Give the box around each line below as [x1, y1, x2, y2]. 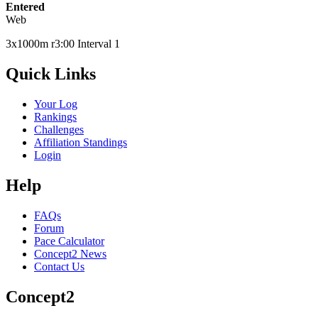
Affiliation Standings [34, 136, 127, 149]
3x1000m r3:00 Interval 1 [6, 38, 120, 50]
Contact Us [34, 260, 84, 273]
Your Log [34, 98, 77, 111]
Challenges [34, 124, 84, 136]
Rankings [34, 111, 77, 124]
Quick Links [6, 65, 96, 84]
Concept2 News [34, 247, 106, 260]
